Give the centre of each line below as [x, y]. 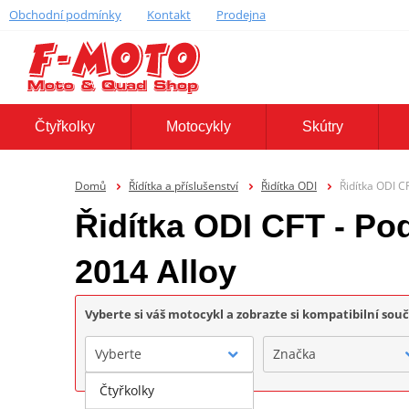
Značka [294, 353]
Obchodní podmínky [65, 14]
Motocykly [199, 127]
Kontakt [168, 14]
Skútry [322, 127]
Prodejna [241, 14]
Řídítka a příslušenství [183, 185]
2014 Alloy [156, 271]
